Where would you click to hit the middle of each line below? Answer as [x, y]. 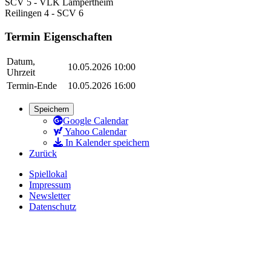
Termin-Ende [32, 86]
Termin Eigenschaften [59, 36]
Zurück [43, 154]
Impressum [50, 185]
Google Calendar [96, 121]
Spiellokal [48, 174]
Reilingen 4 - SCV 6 [44, 13]
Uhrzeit [21, 73]
